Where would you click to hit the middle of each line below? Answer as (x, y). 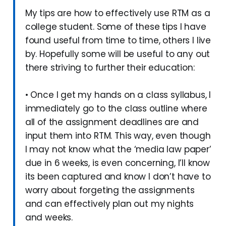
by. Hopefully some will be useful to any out (118, 54)
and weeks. (49, 217)
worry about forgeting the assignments (110, 190)
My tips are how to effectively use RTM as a (118, 13)
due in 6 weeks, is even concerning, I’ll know (118, 163)
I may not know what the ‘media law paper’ (118, 149)
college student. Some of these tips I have (116, 26)
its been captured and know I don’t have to (118, 176)
